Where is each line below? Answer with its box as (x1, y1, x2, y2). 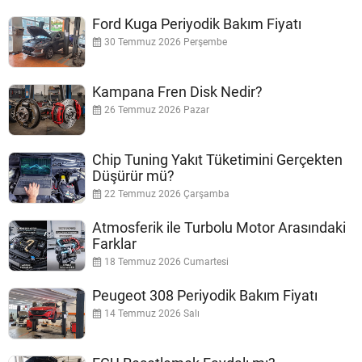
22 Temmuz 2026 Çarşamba (102, 187, 229, 200)
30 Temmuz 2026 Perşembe (102, 36, 227, 48)
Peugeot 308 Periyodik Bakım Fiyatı (92, 286, 318, 304)
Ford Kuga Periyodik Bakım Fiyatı (92, 15, 301, 32)
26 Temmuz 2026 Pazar (102, 103, 209, 116)
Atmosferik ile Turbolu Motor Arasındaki (92, 218, 346, 236)
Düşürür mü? (92, 166, 175, 184)
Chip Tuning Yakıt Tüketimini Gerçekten (92, 150, 343, 168)
